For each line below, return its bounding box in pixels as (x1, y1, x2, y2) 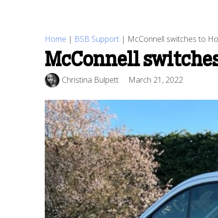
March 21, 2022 (128, 74, 183, 86)
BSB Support (74, 33, 119, 44)
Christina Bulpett (62, 74, 119, 86)
